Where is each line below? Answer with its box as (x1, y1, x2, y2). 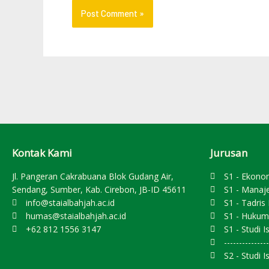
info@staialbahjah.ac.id (25, 196, 115, 208)
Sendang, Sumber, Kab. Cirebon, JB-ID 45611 (12, 183, 186, 195)
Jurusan (210, 145, 248, 160)
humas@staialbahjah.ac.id (25, 210, 126, 222)
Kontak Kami (12, 145, 72, 160)
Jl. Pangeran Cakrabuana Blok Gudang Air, (12, 170, 174, 182)
